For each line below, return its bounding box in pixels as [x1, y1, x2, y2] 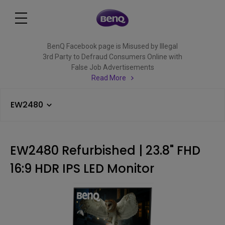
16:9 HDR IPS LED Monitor [10, 160, 154, 177]
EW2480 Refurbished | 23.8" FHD [10, 142, 200, 159]
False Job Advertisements [71, 63, 154, 71]
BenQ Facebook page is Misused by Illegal [47, 42, 178, 50]
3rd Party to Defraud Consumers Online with [43, 53, 182, 61]
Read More [91, 74, 126, 82]
